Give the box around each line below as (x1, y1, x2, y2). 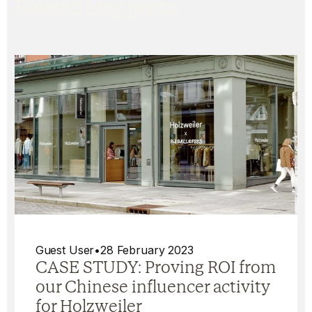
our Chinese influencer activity (35, 276, 270, 297)
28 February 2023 (100, 242, 194, 257)
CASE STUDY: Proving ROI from (35, 256, 276, 277)
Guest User (35, 242, 95, 257)
